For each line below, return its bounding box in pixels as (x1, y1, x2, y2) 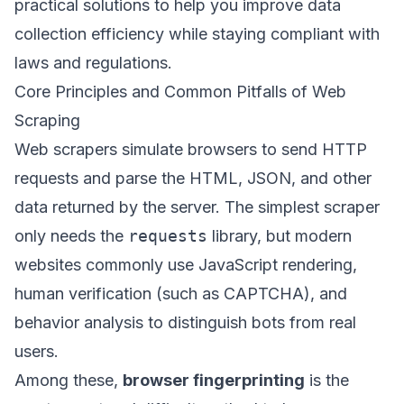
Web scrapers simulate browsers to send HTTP (14, 140, 367, 159)
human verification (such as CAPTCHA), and (14, 284, 347, 303)
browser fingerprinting (123, 371, 305, 390)
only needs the (14, 226, 128, 245)
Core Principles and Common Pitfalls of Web (14, 82, 346, 101)
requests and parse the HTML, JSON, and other (14, 169, 372, 188)
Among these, (14, 371, 123, 390)
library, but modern (207, 226, 352, 245)
